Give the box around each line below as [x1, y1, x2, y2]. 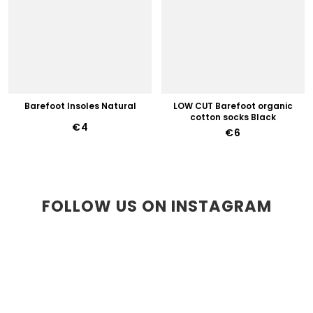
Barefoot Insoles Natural [24, 100, 136, 112]
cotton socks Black [190, 111, 276, 123]
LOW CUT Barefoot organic [173, 100, 293, 112]
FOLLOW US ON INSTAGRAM [41, 194, 272, 217]
